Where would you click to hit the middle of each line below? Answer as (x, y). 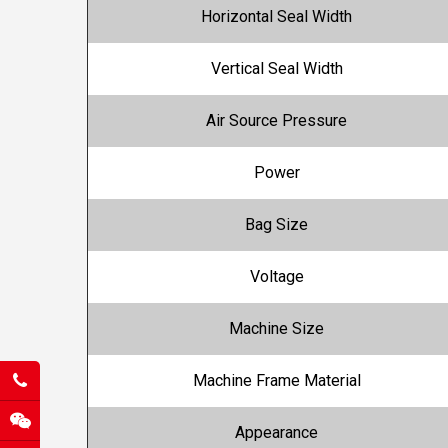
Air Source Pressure (276, 121)
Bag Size (276, 225)
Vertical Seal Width (276, 69)
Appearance (276, 433)
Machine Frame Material (276, 381)
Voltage (276, 277)
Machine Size (276, 329)
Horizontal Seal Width (276, 17)
